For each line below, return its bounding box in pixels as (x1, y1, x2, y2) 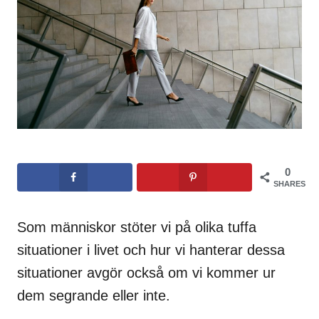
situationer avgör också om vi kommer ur (17, 264, 276, 281)
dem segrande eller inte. (17, 287, 170, 303)
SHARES (273, 179, 305, 188)
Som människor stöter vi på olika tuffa (17, 219, 256, 235)
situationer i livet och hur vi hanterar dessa (17, 241, 285, 258)
